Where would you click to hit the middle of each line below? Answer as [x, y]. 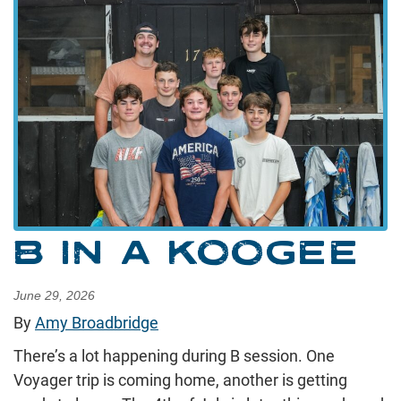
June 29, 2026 [54, 295]
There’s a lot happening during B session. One [174, 355]
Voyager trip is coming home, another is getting [180, 380]
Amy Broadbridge [97, 322]
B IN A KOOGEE [187, 251]
